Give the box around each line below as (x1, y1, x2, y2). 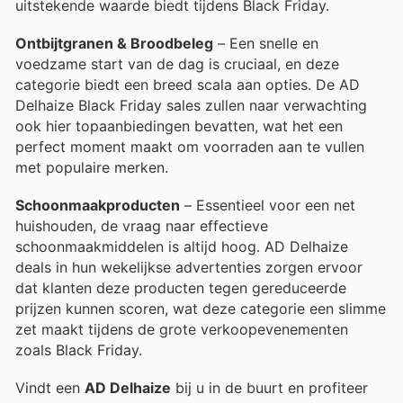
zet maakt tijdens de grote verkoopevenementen (15, 319, 348, 338)
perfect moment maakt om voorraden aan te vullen (15, 137, 364, 156)
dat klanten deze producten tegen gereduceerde (15, 278, 346, 297)
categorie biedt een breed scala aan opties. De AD (15, 75, 360, 94)
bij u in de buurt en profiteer (171, 379, 368, 398)
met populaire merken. (15, 157, 168, 176)
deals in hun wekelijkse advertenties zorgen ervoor (15, 257, 363, 276)
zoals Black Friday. (15, 340, 142, 359)
